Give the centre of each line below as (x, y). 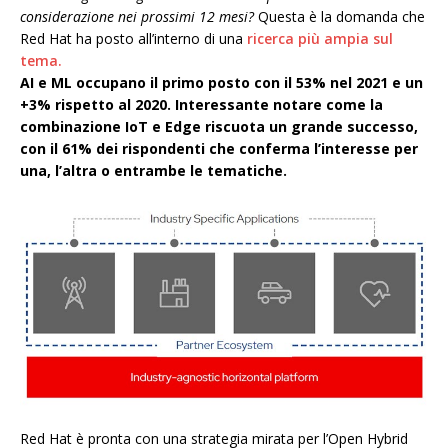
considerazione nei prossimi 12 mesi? (137, 16)
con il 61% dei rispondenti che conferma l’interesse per (219, 148)
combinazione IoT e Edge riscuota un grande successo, (219, 126)
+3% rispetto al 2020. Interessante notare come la (201, 104)
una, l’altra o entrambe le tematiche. (153, 170)
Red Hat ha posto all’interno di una (133, 38)
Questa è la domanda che (339, 16)
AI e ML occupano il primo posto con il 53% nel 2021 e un (221, 82)
